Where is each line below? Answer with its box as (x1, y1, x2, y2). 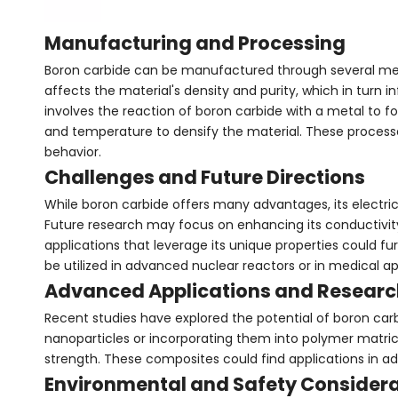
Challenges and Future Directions (44, 163, 365, 190)
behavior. (44, 142, 101, 161)
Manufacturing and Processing (44, 29, 346, 56)
